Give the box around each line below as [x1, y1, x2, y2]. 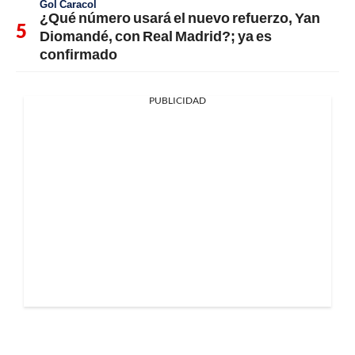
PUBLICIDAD [149, 94, 206, 107]
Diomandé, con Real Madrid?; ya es [40, 27, 272, 45]
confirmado [40, 45, 117, 63]
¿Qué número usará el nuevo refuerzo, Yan [40, 9, 320, 27]
